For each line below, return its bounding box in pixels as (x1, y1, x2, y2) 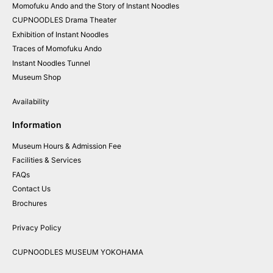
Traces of (12, 44, 44, 54)
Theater (90, 15, 116, 25)
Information (12, 119, 62, 130)
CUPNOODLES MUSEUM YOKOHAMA (12, 247, 143, 257)
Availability (12, 97, 49, 107)
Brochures (12, 198, 47, 208)
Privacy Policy (12, 222, 62, 232)
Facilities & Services (12, 155, 81, 165)
